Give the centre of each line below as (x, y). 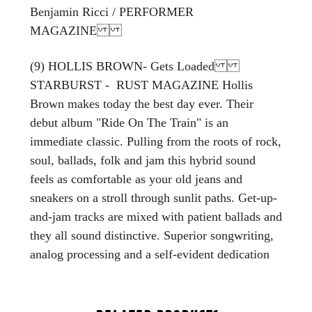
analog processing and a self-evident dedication (150, 254)
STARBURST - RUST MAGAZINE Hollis (141, 85)
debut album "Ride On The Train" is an (129, 122)
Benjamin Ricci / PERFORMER (112, 11)
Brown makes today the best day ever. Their (142, 103)
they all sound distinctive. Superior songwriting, (152, 235)
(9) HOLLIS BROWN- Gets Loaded (138, 66)
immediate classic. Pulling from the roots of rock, (156, 141)
